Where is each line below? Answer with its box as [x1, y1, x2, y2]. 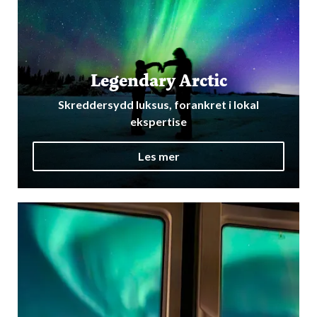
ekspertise [130, 114, 187, 128]
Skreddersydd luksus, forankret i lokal [58, 97, 259, 111]
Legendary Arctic [90, 68, 227, 93]
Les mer [137, 149, 180, 163]
